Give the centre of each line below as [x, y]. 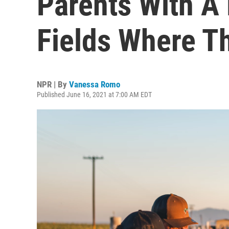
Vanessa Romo [95, 84]
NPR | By [53, 84]
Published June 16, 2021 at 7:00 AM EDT [94, 95]
